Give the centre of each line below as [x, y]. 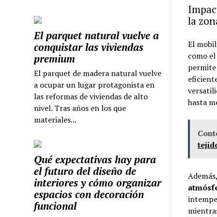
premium [55, 59]
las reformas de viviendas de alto [91, 97]
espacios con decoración [89, 194]
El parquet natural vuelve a [97, 36]
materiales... [55, 120]
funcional [55, 206]
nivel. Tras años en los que [80, 108]
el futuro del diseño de [85, 171]
